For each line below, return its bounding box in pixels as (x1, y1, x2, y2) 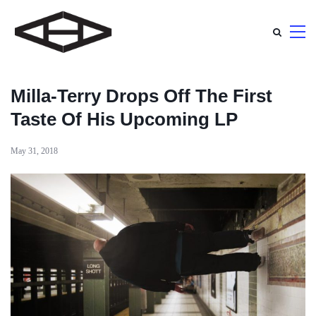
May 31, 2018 (11, 146, 58, 156)
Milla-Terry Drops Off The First (11, 85, 272, 107)
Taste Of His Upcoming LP (11, 109, 238, 130)
